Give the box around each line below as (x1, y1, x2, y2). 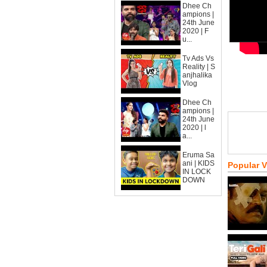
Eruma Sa (182, 151, 215, 159)
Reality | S (182, 63, 215, 71)
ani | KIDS (182, 159, 215, 167)
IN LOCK (182, 167, 211, 176)
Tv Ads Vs (182, 54, 214, 63)
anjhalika (182, 71, 212, 79)
